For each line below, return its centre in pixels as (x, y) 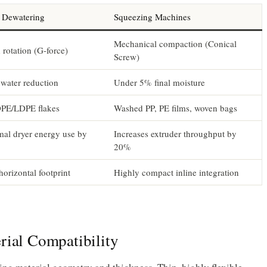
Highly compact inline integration (176, 172)
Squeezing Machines (152, 16)
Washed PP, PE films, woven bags (176, 108)
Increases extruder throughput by (175, 133)
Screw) (127, 56)
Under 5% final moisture (159, 82)
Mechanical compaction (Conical (175, 43)
